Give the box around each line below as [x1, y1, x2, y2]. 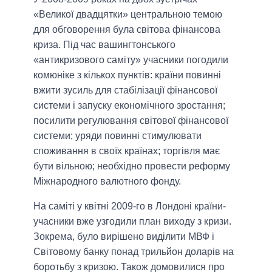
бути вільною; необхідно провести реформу [33, 160, 230, 171]
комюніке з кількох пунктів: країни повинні [33, 69, 221, 80]
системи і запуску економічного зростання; [33, 100, 225, 110]
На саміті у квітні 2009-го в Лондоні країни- [33, 200, 226, 211]
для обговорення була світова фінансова [33, 24, 220, 35]
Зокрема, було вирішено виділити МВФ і [33, 231, 214, 242]
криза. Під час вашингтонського [33, 39, 175, 50]
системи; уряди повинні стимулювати [33, 130, 202, 141]
